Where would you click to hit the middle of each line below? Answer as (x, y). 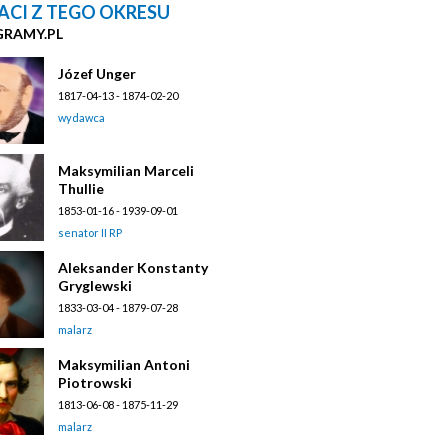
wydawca (81, 117)
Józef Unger (97, 73)
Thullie (81, 188)
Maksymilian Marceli (126, 170)
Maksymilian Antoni (124, 364)
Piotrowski (95, 382)
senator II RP (90, 232)
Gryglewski (95, 285)
